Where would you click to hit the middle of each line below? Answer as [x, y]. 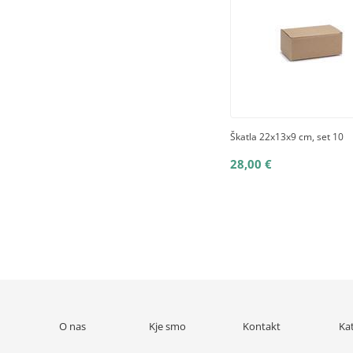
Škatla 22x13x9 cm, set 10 [287, 137]
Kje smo [167, 326]
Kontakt [262, 326]
